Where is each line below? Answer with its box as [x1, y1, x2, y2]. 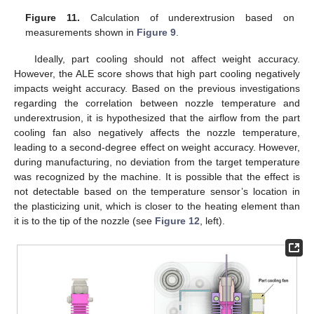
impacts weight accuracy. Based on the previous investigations [14, 83, 300, 95]
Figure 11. [25, 12, 81, 24]
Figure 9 [137, 27, 177, 39]
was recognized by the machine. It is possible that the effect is [14, 171, 300, 183]
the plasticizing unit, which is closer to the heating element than [14, 200, 300, 212]
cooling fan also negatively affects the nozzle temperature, [14, 127, 300, 139]
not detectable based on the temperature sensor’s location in [14, 186, 300, 198]
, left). [200, 215, 225, 227]
